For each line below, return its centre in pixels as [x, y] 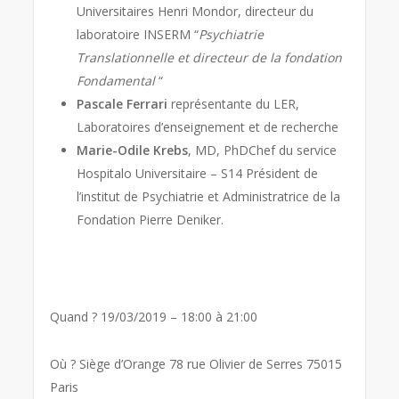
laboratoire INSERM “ [138, 34]
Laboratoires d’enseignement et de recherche [208, 127]
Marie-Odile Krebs [133, 150]
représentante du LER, [236, 104]
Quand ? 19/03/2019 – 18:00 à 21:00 [154, 317]
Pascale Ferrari [124, 104]
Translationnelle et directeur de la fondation [210, 57]
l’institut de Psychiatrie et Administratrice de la [209, 196]
